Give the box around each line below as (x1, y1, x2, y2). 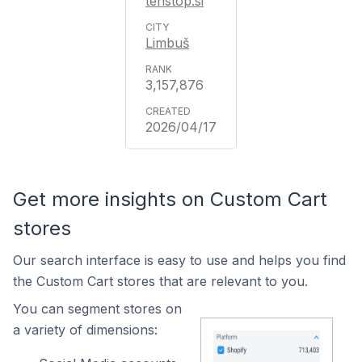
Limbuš (145, 35, 189, 51)
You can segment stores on (13, 301, 182, 317)
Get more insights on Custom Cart (13, 187, 327, 211)
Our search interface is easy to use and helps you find (13, 252, 346, 268)
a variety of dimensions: (13, 322, 158, 338)
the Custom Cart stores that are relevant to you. (13, 273, 308, 289)
